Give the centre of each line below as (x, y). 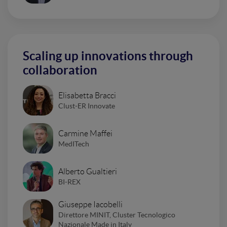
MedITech (74, 144)
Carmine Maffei (85, 133)
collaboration (60, 70)
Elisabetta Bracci (87, 95)
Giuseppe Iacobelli (90, 205)
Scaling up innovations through (108, 56)
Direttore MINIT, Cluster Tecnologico (117, 215)
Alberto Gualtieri (88, 171)
